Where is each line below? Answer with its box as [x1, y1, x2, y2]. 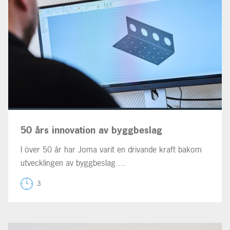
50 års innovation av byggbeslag [21, 123, 162, 137]
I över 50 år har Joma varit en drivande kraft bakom [21, 143, 202, 155]
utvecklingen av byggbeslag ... [21, 157, 126, 168]
